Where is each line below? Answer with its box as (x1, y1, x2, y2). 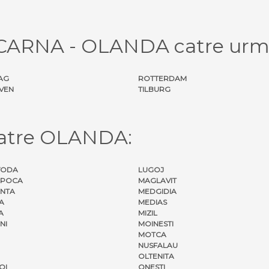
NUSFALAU (138, 240, 178, 250)
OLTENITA (138, 251, 174, 261)
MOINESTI (138, 219, 174, 228)
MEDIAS (138, 197, 167, 207)
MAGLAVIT (138, 175, 177, 185)
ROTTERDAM (138, 73, 187, 83)
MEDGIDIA (138, 186, 177, 196)
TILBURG (138, 84, 171, 94)
